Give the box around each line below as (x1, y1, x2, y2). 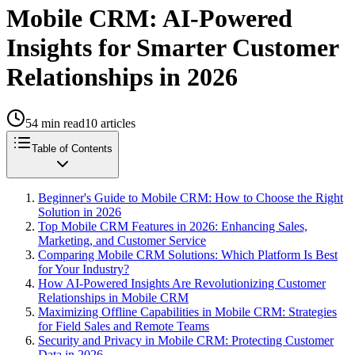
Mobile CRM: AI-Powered (6, 3, 292, 32)
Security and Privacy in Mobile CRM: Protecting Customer (38, 334, 334, 347)
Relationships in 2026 (6, 62, 238, 91)
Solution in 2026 (38, 205, 121, 219)
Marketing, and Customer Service (38, 234, 206, 247)
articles (101, 116, 136, 130)
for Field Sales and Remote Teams (38, 319, 209, 333)
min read (41, 116, 85, 130)
